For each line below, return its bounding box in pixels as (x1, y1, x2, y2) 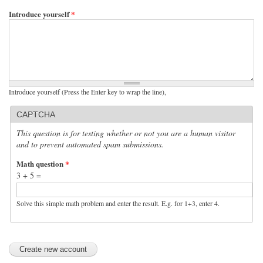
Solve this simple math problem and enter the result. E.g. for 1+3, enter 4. (16, 198, 220, 208)
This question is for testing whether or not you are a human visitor (16, 127, 235, 139)
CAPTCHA (16, 109, 55, 119)
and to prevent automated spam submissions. (16, 138, 164, 150)
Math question (16, 157, 65, 169)
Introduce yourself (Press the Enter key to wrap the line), (9, 86, 166, 96)
